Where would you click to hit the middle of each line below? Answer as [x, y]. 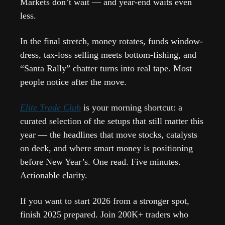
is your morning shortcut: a [132, 107]
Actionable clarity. [54, 175]
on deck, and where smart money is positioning [106, 148]
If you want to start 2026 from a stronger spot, [105, 201]
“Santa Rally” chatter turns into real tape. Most [106, 68]
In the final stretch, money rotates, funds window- [111, 41]
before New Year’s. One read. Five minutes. [100, 161]
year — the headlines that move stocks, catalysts [109, 134]
